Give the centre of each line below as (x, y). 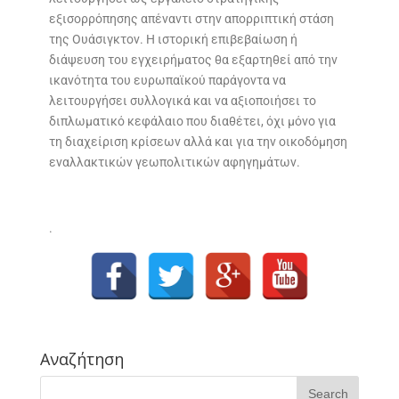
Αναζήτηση (81, 359)
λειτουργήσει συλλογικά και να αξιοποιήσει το (182, 101)
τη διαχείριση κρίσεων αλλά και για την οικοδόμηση (198, 142)
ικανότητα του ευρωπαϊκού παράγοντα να (167, 81)
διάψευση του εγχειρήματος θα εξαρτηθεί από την (193, 60)
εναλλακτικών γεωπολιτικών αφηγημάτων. (174, 163)
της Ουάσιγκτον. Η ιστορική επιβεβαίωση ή (173, 40)
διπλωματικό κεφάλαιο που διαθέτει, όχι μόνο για (192, 122)
